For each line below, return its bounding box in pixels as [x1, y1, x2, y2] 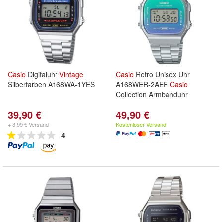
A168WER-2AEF [116, 79, 170, 89]
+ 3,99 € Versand [8, 120, 49, 128]
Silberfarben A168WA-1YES [8, 79, 95, 89]
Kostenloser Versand [116, 120, 166, 128]
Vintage [59, 69, 83, 79]
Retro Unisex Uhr [134, 69, 190, 79]
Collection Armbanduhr [116, 89, 188, 99]
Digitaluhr [26, 69, 59, 79]
